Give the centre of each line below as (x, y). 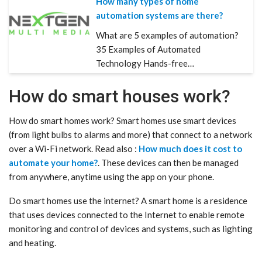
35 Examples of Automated (149, 49)
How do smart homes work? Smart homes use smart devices (123, 120)
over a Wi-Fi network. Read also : (74, 148)
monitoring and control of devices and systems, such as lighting (131, 228)
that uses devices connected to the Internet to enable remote (127, 214)
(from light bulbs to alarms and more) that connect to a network (130, 134)
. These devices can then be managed (168, 162)
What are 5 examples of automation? (168, 35)
